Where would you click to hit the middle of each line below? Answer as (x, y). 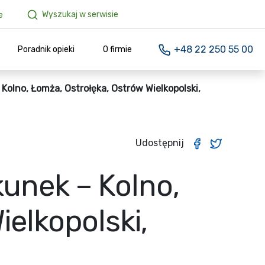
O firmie (117, 49)
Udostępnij (160, 143)
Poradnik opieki (46, 49)
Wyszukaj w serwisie (80, 14)
